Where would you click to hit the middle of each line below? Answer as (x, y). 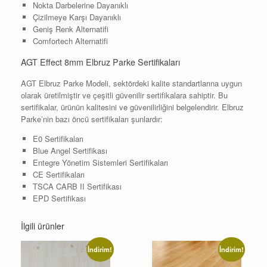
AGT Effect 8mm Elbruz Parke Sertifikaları (100, 62)
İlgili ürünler (43, 226)
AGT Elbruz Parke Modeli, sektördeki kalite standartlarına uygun (131, 83)
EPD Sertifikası (59, 198)
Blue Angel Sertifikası (70, 150)
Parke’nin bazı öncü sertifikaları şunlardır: (92, 119)
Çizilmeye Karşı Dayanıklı (77, 17)
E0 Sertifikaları (58, 138)
